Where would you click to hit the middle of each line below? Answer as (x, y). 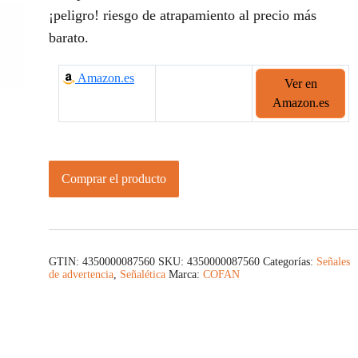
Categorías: (290, 262)
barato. (69, 38)
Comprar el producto (114, 179)
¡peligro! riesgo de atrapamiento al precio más (183, 15)
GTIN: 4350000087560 (102, 262)
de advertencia (81, 275)
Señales (333, 262)
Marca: (186, 275)
